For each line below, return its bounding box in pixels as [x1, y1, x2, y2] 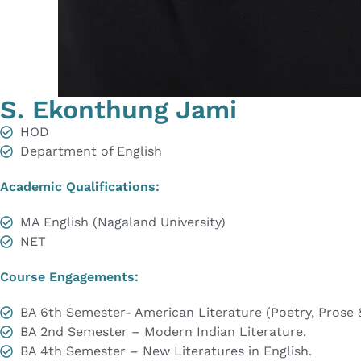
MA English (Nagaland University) [20, 214, 226, 230]
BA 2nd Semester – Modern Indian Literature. [20, 324, 306, 340]
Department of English [20, 143, 162, 160]
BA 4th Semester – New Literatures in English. [20, 343, 312, 359]
